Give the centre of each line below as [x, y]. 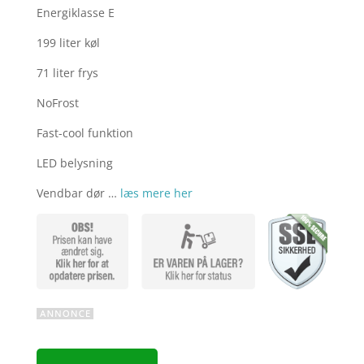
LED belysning [74, 163]
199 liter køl [68, 43]
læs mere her [156, 193]
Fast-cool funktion [84, 133]
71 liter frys [67, 73]
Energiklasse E [75, 13]
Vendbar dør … [78, 193]
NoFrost [57, 103]
